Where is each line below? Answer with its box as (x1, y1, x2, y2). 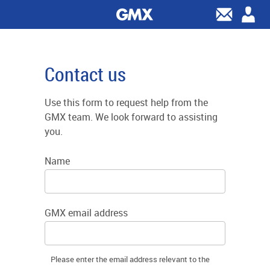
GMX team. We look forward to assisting (45, 110, 218, 124)
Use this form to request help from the (45, 96, 208, 109)
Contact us (45, 61, 126, 87)
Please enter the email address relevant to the (51, 254, 210, 265)
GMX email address (45, 206, 128, 219)
